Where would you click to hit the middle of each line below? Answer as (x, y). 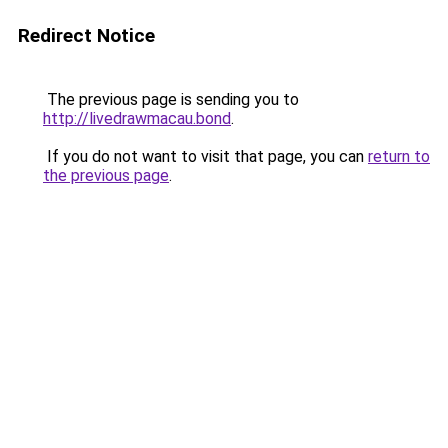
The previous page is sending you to (171, 99)
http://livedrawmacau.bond (137, 118)
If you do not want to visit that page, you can (205, 156)
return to (399, 156)
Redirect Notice (86, 35)
